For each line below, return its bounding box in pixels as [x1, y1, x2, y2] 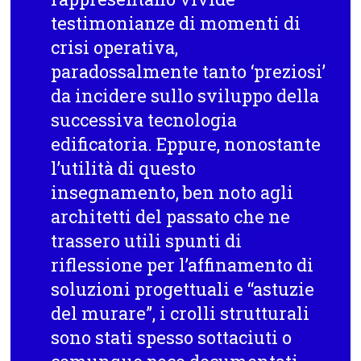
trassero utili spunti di [51, 228, 243, 252]
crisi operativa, [51, 35, 179, 59]
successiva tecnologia [51, 107, 238, 131]
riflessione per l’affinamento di [51, 252, 314, 276]
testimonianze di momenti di [51, 10, 301, 35]
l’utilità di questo [51, 156, 197, 180]
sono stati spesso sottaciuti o [51, 325, 293, 349]
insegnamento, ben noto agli [51, 180, 294, 204]
